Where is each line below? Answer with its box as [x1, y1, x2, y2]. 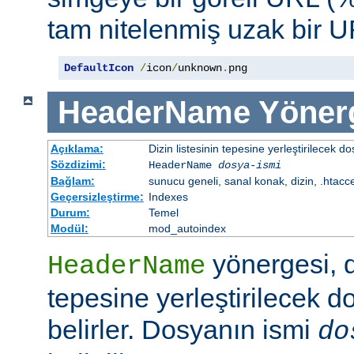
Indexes [148, 190, 188, 204]
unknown [178, 61, 222, 74]
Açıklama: [50, 142, 104, 156]
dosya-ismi [217, 159, 281, 172]
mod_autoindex [148, 222, 226, 235]
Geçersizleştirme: [50, 190, 144, 204]
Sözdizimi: [50, 158, 106, 171]
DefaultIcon [64, 61, 134, 74]
